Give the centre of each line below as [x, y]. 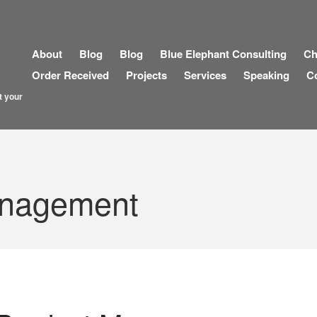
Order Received [70, 75]
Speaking [266, 75]
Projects [146, 75]
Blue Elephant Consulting [223, 54]
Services [205, 75]
